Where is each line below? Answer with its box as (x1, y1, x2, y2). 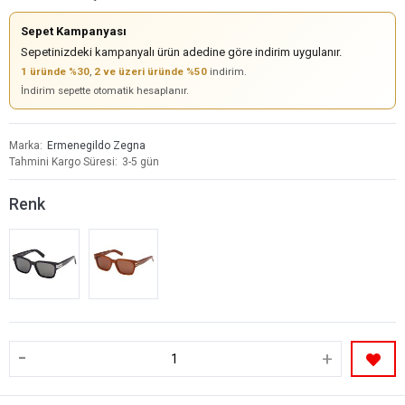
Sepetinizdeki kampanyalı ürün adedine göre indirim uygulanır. (21, 45, 342, 59)
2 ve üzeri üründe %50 (94, 65, 207, 78)
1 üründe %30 (21, 65, 89, 78)
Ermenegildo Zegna (47, 139, 146, 152)
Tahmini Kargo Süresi (9, 155, 115, 168)
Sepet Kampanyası (21, 24, 127, 38)
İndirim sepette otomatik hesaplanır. (21, 84, 189, 97)
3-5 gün (122, 155, 159, 168)
